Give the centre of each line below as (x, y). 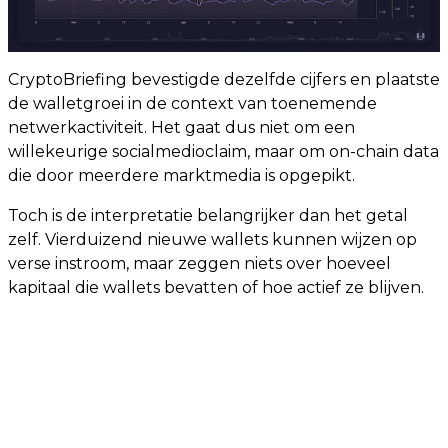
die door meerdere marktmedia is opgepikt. (181, 176)
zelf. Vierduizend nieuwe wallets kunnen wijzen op (212, 240)
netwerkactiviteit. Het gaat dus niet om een (181, 128)
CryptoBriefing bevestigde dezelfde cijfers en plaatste (224, 80)
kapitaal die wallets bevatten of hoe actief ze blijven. (216, 288)
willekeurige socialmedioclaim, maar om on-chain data (223, 152)
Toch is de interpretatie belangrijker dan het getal (208, 216)
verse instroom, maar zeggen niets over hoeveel (199, 264)
